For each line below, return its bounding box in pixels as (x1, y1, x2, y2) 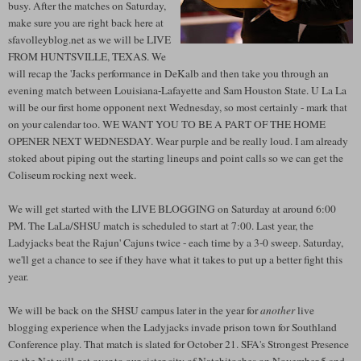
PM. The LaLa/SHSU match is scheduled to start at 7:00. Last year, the (8, 218, 313, 234)
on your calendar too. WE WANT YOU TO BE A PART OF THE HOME (8, 117, 326, 132)
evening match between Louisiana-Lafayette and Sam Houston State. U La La (8, 83, 346, 98)
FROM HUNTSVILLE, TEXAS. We (8, 49, 166, 64)
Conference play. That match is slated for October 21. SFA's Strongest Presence (8, 337, 349, 352)
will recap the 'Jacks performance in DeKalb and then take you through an (8, 66, 329, 81)
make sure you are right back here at (8, 15, 164, 31)
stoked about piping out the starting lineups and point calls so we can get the (8, 151, 343, 166)
